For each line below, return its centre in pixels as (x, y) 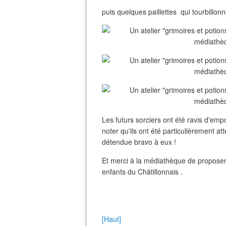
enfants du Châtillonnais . (142, 172)
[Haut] (111, 219)
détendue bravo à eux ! (139, 142)
